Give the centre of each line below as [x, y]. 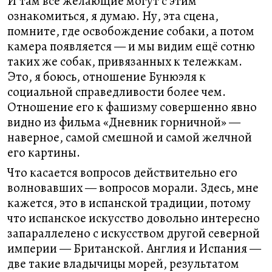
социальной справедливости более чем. [117, 92]
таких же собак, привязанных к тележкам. [125, 61]
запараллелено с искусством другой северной [134, 233]
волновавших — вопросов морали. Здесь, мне [133, 188]
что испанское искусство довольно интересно [134, 218]
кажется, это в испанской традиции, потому [129, 203]
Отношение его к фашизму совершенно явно [132, 107]
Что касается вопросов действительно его [122, 172]
